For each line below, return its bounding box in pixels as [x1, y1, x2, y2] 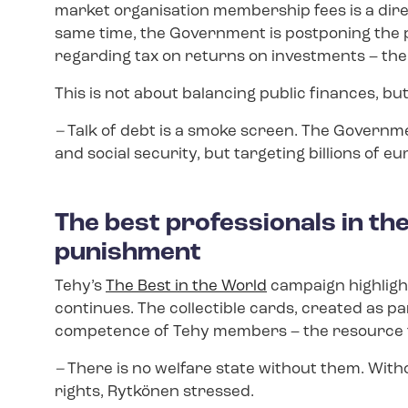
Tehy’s [55, 278, 106, 294]
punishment [55, 240, 201, 266]
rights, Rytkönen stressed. [55, 383, 258, 400]
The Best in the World [106, 278, 267, 294]
